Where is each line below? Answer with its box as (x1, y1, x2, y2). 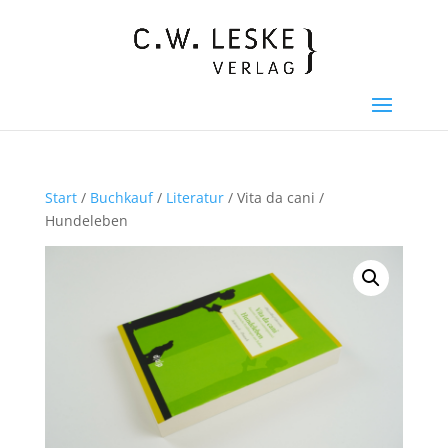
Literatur (165, 188, 224, 207)
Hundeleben (44, 211, 128, 230)
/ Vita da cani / (223, 188, 324, 207)
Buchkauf (89, 188, 153, 207)
